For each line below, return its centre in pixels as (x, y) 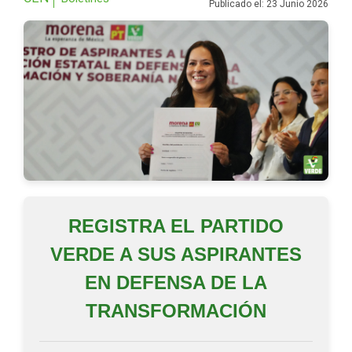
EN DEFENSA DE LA (176, 283)
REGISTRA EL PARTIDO (176, 226)
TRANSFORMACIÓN (176, 311)
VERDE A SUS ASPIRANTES (176, 255)
